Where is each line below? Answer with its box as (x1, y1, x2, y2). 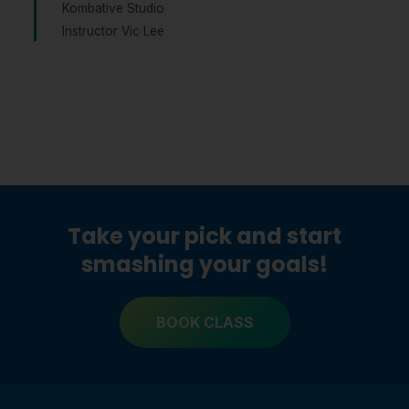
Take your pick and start (68, 220, 341, 251)
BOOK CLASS (155, 312, 254, 331)
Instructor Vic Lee (61, 24, 164, 39)
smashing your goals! (81, 248, 328, 279)
